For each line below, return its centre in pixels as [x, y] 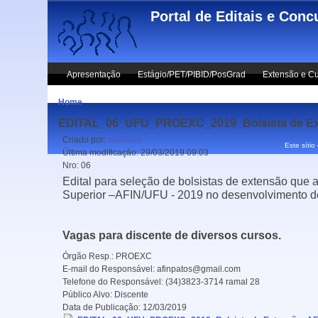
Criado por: [86, 140]
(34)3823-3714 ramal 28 [213, 281]
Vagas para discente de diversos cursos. [172, 236]
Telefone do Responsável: [114, 281]
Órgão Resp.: [89, 256]
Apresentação [94, 75]
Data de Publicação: [103, 307]
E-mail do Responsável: [110, 269]
